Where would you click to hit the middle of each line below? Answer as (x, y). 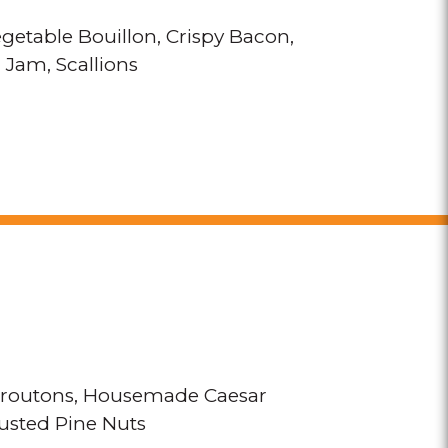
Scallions (97, 64)
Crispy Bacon (228, 36)
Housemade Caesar (175, 395)
